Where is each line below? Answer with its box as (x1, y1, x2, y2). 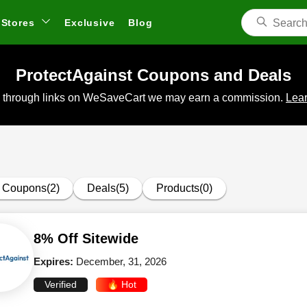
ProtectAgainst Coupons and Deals (16, 66, 291, 84)
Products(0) (156, 182, 212, 194)
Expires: (34, 256, 76, 267)
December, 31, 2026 (76, 256, 167, 267)
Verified (45, 279, 77, 290)
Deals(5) (87, 182, 129, 194)
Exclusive (64, 17, 115, 28)
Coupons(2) (2, 182, 60, 194)
